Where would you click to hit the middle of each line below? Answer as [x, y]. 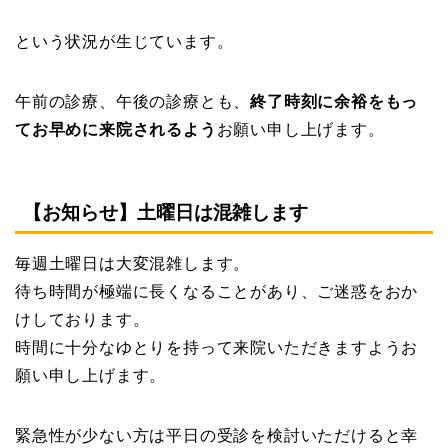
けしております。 [82, 319]
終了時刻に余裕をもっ [334, 102]
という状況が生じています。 [124, 42]
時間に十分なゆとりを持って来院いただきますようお [217, 347]
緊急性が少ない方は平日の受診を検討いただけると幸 [217, 435]
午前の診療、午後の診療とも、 [133, 102]
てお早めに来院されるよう [116, 130]
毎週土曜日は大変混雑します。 [133, 263]
